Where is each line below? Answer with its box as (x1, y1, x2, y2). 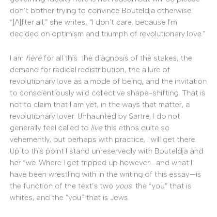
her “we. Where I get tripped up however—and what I (10, 157, 192, 167)
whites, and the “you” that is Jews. (10, 192, 129, 202)
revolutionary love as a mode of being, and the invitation (10, 76, 207, 86)
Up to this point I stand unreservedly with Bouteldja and (10, 146, 203, 155)
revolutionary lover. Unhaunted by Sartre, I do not (10, 111, 180, 121)
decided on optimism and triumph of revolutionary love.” (10, 29, 205, 39)
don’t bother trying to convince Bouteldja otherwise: (10, 6, 193, 15)
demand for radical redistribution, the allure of (10, 64, 170, 74)
